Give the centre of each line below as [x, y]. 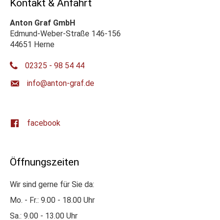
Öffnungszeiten [44, 162]
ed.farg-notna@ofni [61, 83]
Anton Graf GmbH [42, 23]
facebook [44, 123]
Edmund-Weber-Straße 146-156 [65, 33]
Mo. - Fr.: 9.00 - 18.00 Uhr [52, 200]
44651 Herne [32, 44]
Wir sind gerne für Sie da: [52, 184]
